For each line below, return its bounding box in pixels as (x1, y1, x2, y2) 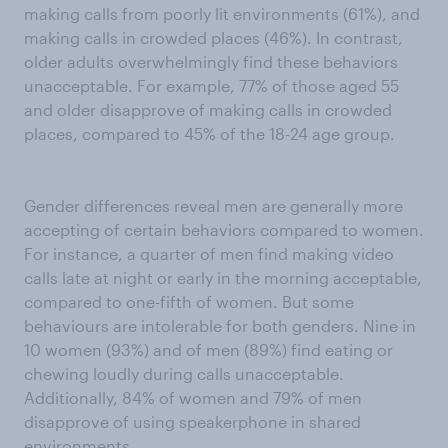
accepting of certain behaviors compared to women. (24, 220, 424, 240)
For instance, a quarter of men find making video (24, 244, 394, 264)
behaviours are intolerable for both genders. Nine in (24, 316, 416, 336)
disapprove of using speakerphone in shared (24, 412, 361, 432)
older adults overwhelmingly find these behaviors (24, 52, 398, 72)
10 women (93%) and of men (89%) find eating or (24, 340, 393, 360)
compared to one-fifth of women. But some (24, 292, 354, 312)
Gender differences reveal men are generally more (24, 196, 403, 216)
